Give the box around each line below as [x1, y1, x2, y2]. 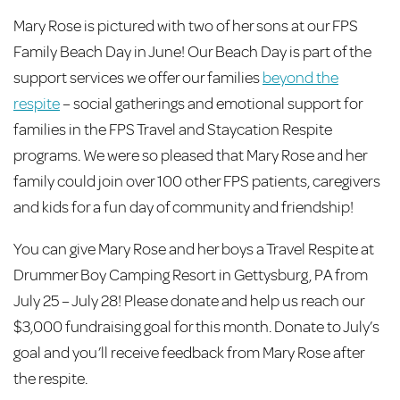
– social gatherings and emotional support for [60, 94, 362, 114]
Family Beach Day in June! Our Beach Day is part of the [13, 42, 371, 62]
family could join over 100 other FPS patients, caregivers [13, 171, 380, 192]
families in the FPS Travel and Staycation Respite [13, 120, 332, 140]
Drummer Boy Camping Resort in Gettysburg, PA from [13, 265, 368, 286]
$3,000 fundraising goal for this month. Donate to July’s [13, 317, 379, 337]
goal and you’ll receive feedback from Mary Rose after [13, 343, 364, 363]
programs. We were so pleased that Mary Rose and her [13, 146, 367, 166]
